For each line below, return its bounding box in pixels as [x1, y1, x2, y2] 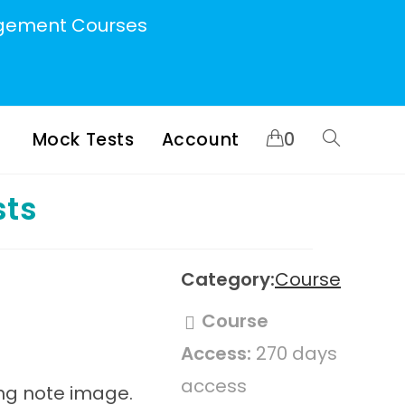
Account [161, 127, 240, 152]
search [322, 264, 365, 282]
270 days [251, 341, 337, 366]
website [322, 197, 371, 215]
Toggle [322, 130, 365, 148]
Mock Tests [32, 127, 135, 152]
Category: [181, 267, 275, 292]
